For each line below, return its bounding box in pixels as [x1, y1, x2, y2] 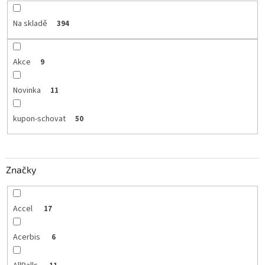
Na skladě [12, 17, 47, 30]
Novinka [12, 84, 41, 96]
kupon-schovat [12, 112, 66, 125]
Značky [6, 164, 36, 176]
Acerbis [12, 231, 42, 244]
